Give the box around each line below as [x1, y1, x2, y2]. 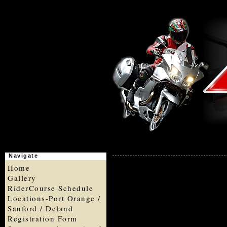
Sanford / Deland [8, 203, 73, 213]
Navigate [9, 153, 38, 159]
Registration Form [8, 213, 78, 223]
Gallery [8, 173, 36, 183]
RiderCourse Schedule [8, 183, 93, 193]
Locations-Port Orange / [8, 193, 101, 203]
